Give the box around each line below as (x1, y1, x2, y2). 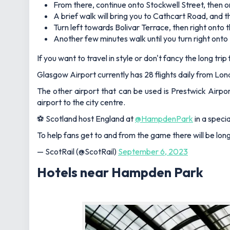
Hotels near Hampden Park (37, 163, 203, 181)
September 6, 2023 (118, 146, 188, 157)
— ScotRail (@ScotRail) (37, 146, 118, 157)
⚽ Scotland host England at (37, 113, 135, 124)
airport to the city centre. (37, 97, 125, 107)
